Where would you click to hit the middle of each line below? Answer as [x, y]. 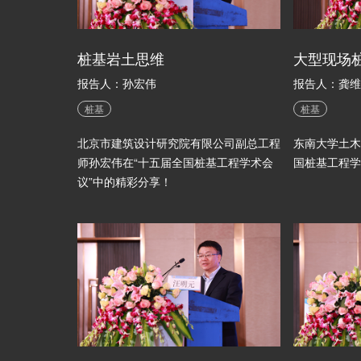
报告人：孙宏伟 [117, 83]
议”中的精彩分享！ [125, 181]
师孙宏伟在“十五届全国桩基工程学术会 [176, 162]
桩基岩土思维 [121, 58]
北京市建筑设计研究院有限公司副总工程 [179, 142]
